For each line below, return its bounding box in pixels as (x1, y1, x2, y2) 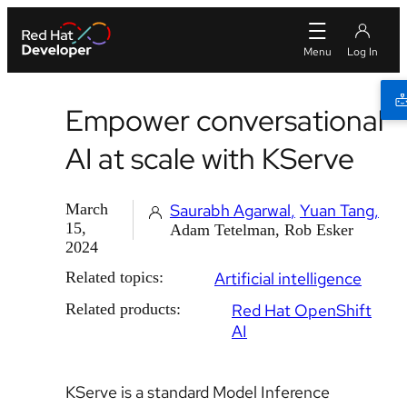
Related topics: (65, 268, 164, 286)
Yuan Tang (299, 200, 374, 221)
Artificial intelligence (214, 268, 362, 289)
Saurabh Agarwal (169, 200, 291, 221)
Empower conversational (65, 101, 383, 140)
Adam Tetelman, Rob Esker (169, 221, 353, 239)
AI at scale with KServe (65, 139, 354, 178)
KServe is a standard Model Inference (65, 382, 330, 402)
